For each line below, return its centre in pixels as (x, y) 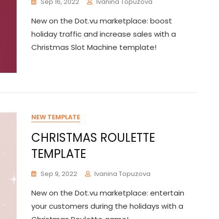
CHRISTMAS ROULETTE (93, 138)
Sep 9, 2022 (59, 174)
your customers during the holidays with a (107, 206)
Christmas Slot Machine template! (94, 47)
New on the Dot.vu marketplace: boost (102, 21)
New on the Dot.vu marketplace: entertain (108, 193)
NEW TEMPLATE (56, 117)
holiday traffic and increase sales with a (104, 34)
